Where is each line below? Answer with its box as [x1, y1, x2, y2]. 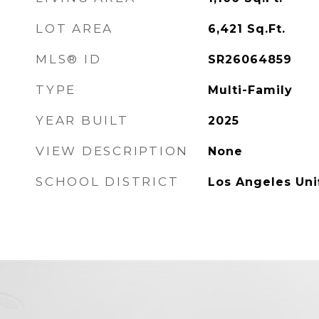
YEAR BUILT [36, 113, 129, 127]
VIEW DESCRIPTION [36, 144, 189, 158]
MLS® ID [36, 52, 102, 66]
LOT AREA [36, 21, 113, 36]
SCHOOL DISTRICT [36, 174, 179, 189]
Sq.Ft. [246, 22, 286, 36]
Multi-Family [207, 83, 293, 97]
